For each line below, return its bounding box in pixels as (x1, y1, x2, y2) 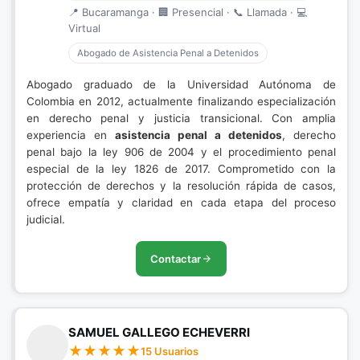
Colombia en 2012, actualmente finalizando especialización (27, 95, 336, 108)
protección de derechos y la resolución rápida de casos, (27, 179, 336, 192)
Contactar (150, 252, 201, 265)
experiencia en (27, 129, 115, 141)
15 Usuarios (141, 345, 198, 358)
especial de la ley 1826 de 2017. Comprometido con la (27, 162, 336, 175)
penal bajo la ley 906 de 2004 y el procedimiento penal (27, 145, 336, 158)
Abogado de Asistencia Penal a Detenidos (77, 47, 259, 59)
